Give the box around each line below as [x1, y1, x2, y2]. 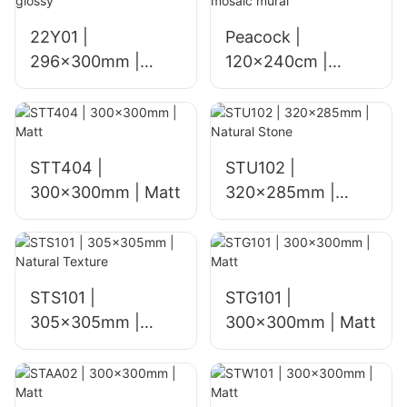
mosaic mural [224, 76, 327, 96]
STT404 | [30, 157, 103, 177]
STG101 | [224, 288, 292, 308]
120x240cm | [224, 52, 328, 72]
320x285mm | [224, 182, 335, 202]
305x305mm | [30, 313, 140, 333]
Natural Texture [30, 337, 150, 357]
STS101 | [30, 288, 95, 308]
